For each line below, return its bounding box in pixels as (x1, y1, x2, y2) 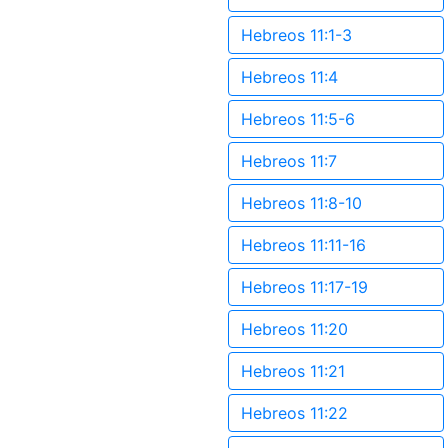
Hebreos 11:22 (241, 403, 348, 423)
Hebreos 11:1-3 (241, 25, 352, 45)
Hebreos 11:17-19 (241, 277, 368, 297)
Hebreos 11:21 (241, 361, 345, 381)
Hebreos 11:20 (241, 319, 348, 339)
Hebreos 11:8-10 (241, 193, 362, 213)
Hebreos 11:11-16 (241, 235, 366, 255)
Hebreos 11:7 (241, 151, 337, 171)
